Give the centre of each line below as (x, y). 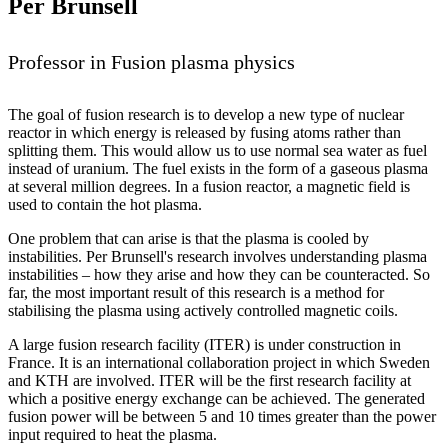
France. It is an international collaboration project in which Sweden (219, 362)
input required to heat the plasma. (112, 434)
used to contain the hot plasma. (105, 204)
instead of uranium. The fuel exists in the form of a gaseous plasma (218, 168)
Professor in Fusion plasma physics (151, 61)
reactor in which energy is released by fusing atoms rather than (204, 132)
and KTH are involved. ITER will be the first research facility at (209, 380)
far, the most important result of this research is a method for (196, 292)
